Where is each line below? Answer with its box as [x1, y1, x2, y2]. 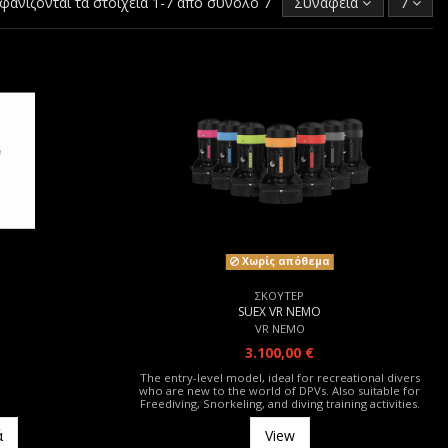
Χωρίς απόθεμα [238, 254, 330, 269]
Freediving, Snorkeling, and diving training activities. [139, 396, 420, 412]
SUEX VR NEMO [238, 303, 322, 321]
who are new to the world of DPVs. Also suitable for [139, 383, 421, 399]
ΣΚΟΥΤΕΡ [255, 288, 305, 304]
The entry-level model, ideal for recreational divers [139, 370, 420, 386]
